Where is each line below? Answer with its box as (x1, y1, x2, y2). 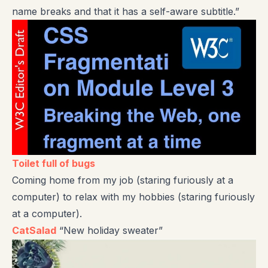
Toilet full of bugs (12, 157, 95, 169)
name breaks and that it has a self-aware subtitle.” (12, 5, 239, 17)
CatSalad (12, 224, 56, 236)
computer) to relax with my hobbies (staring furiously (12, 190, 255, 203)
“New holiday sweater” (56, 224, 163, 236)
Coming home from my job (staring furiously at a (12, 173, 233, 186)
